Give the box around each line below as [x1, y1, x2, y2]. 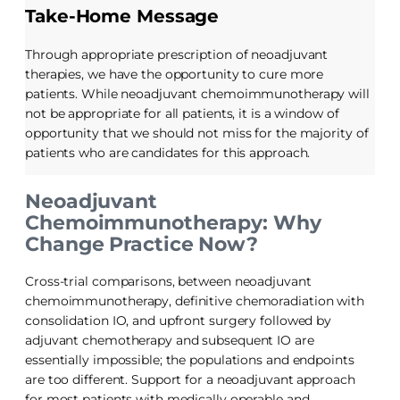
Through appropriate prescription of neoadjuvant [25, 46, 329, 62]
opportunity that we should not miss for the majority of [25, 124, 369, 141]
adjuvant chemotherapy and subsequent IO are [25, 332, 314, 348]
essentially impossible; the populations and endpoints [25, 352, 354, 368]
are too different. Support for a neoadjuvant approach [25, 371, 355, 387]
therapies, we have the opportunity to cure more [25, 65, 324, 82]
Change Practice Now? [25, 231, 258, 256]
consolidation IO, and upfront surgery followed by [25, 312, 332, 329]
